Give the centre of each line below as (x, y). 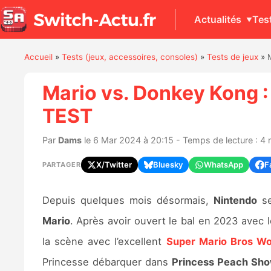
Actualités (218, 19)
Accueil (38, 57)
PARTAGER (61, 164)
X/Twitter (114, 164)
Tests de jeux (232, 57)
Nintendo (236, 200)
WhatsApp (223, 164)
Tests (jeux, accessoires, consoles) (129, 57)
